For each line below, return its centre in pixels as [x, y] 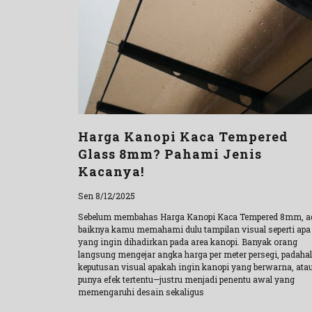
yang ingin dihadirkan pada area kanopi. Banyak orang [188, 242]
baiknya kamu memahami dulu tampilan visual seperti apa [194, 229]
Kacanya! [111, 172]
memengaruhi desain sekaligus [141, 292]
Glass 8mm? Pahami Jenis [170, 154]
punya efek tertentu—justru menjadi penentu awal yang [186, 280]
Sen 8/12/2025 [107, 196]
